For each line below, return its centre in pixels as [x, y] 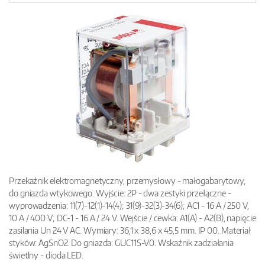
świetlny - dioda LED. [46, 255]
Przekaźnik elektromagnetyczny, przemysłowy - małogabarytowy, [127, 181]
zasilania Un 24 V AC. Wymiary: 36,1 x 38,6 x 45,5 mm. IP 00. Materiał [130, 230]
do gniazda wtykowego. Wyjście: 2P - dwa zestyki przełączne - [120, 193]
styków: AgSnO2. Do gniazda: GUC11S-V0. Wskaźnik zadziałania [122, 243]
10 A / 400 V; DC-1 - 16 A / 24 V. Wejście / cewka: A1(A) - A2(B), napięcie [132, 218]
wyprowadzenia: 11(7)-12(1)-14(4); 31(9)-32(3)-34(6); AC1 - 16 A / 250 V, [129, 206]
